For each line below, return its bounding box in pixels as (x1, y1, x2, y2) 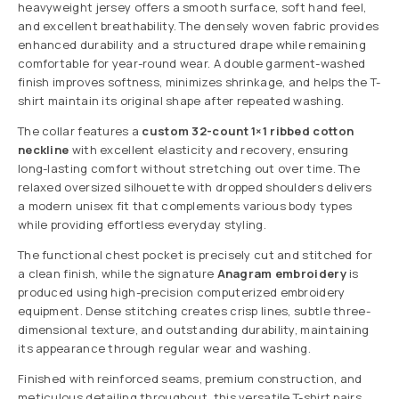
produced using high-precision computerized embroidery (18, 284, 346, 301)
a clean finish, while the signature (18, 265, 217, 282)
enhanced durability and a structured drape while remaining (18, 37, 366, 53)
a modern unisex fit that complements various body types (18, 198, 353, 215)
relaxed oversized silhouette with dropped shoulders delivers (18, 179, 372, 196)
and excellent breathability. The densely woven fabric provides (18, 18, 379, 35)
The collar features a (18, 123, 142, 140)
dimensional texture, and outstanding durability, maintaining (18, 322, 370, 338)
